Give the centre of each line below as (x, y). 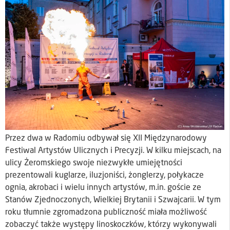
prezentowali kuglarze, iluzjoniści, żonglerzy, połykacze (104, 175)
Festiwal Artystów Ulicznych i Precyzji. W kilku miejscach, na (113, 151)
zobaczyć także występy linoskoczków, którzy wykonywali (111, 225)
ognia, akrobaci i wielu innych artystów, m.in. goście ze (103, 188)
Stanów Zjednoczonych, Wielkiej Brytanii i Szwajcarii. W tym (113, 200)
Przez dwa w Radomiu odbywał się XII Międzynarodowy (106, 138)
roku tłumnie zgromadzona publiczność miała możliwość (106, 212)
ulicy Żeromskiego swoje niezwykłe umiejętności (94, 163)
